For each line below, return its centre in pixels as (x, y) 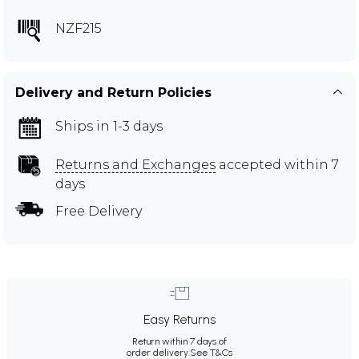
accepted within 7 (277, 164)
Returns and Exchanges (135, 164)
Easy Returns (179, 319)
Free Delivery (99, 211)
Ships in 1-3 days (109, 126)
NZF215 (79, 28)
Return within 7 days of (179, 341)
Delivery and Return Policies (113, 92)
